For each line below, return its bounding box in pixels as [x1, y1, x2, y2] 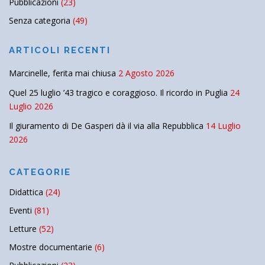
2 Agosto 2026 [118, 67, 174, 79]
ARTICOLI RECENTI [9, 45, 111, 56]
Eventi [9, 205, 32, 216]
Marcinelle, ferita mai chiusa [9, 67, 116, 79]
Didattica [9, 186, 43, 198]
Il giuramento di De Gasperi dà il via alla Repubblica [9, 120, 203, 132]
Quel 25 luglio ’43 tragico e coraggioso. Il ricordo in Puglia [9, 87, 228, 99]
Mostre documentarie [9, 241, 92, 253]
